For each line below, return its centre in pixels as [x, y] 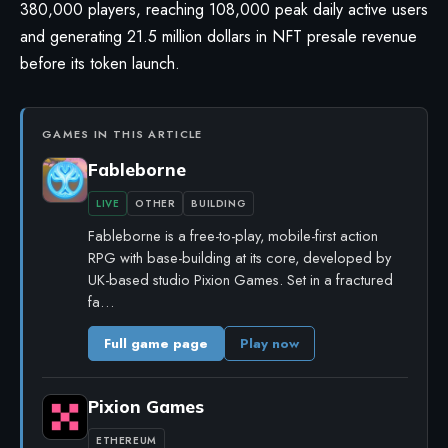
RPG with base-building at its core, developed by [239, 257]
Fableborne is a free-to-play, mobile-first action [233, 235]
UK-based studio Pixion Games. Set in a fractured [240, 279]
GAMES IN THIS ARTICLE [122, 133]
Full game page [156, 343]
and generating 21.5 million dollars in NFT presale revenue [218, 36]
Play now [269, 343]
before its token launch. [100, 63]
